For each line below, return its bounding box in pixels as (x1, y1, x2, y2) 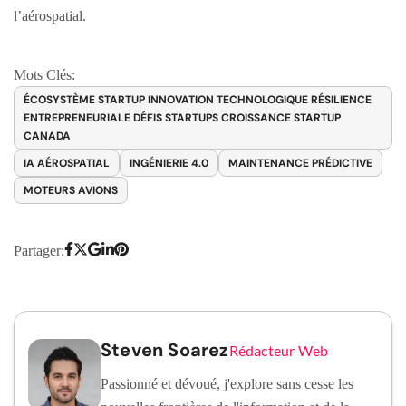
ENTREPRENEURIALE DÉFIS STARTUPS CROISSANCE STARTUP (24, 110, 341, 125)
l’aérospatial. (14, 7, 86, 24)
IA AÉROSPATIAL (24, 155, 110, 170)
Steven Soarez (101, 337, 229, 362)
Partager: (14, 242, 64, 258)
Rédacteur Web (228, 341, 329, 359)
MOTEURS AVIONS (24, 182, 118, 198)
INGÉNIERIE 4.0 (130, 155, 208, 170)
